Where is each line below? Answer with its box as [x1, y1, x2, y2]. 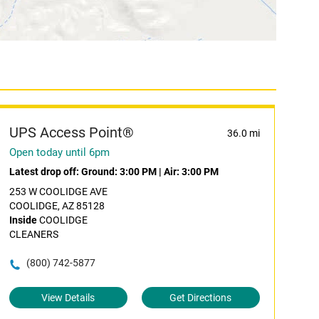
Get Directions [169, 292, 232, 303]
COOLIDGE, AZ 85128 [9, 200, 105, 211]
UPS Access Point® [9, 124, 134, 141]
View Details [41, 292, 95, 303]
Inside [9, 214, 37, 226]
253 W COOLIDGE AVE [9, 186, 108, 197]
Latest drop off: [9, 166, 81, 177]
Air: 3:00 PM [163, 166, 219, 177]
